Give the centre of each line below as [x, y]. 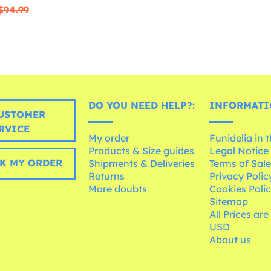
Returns [107, 176]
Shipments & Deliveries [142, 164]
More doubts [118, 189]
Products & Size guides [142, 151]
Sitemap [229, 202]
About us [230, 240]
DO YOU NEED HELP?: [142, 106]
